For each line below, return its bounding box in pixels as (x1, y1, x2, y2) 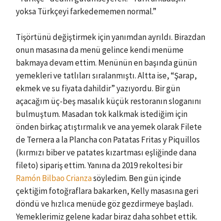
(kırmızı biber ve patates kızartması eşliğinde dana (16, 147, 196, 158)
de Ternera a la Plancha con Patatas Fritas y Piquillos (16, 134, 200, 145)
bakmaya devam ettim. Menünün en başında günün (16, 57, 197, 68)
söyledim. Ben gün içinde (92, 172, 181, 184)
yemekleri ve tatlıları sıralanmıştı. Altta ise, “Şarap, (16, 70, 197, 81)
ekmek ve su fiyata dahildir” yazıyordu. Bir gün (16, 82, 180, 94)
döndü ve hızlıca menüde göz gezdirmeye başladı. (16, 198, 193, 209)
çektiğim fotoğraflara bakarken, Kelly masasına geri (16, 185, 198, 196)
